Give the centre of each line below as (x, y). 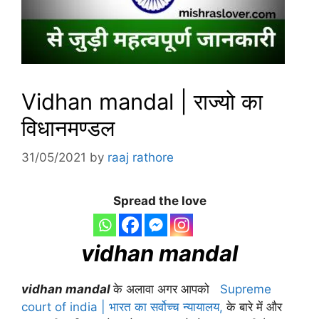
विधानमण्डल (68, 127)
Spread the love (159, 201)
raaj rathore (141, 158)
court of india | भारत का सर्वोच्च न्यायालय (120, 307)
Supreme (246, 289)
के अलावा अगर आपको (167, 289)
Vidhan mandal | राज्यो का (142, 101)
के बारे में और (252, 307)
